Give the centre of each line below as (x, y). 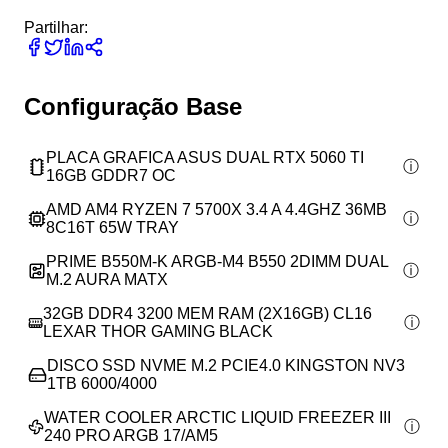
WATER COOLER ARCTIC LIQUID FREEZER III (218, 417)
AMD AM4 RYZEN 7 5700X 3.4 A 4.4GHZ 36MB (216, 209)
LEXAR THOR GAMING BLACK (158, 331)
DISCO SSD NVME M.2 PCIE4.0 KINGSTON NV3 (225, 365)
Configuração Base (133, 106)
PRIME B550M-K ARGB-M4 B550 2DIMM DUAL (216, 261)
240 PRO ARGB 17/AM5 (131, 435)
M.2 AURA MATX (106, 279)
